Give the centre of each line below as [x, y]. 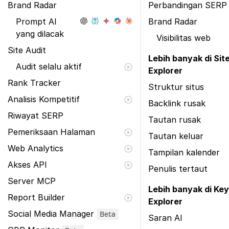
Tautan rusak [175, 120]
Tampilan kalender [184, 152]
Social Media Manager [51, 214]
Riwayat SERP [36, 116]
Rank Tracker [34, 83]
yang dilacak [40, 34]
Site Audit [27, 50]
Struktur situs [176, 87]
